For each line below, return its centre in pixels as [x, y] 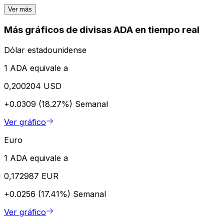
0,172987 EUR [31, 176]
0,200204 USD [33, 86]
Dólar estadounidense [45, 50]
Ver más [20, 9]
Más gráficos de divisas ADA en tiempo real [102, 30]
